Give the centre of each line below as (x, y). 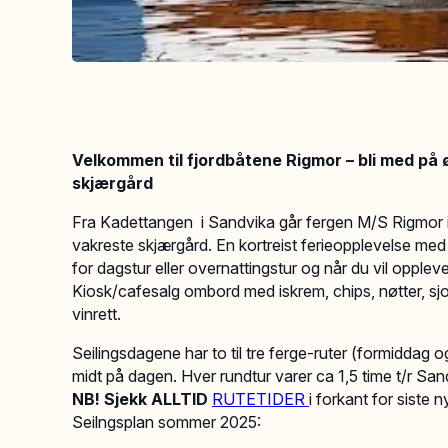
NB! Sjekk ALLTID (140, 399)
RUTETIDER (258, 399)
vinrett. (96, 314)
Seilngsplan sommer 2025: (166, 422)
